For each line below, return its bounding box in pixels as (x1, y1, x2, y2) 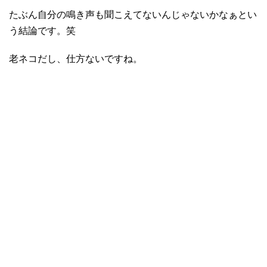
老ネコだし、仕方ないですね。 (9, 54, 142, 64)
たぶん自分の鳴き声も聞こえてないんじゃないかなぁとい (9, 10, 257, 20)
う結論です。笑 (9, 26, 76, 36)
